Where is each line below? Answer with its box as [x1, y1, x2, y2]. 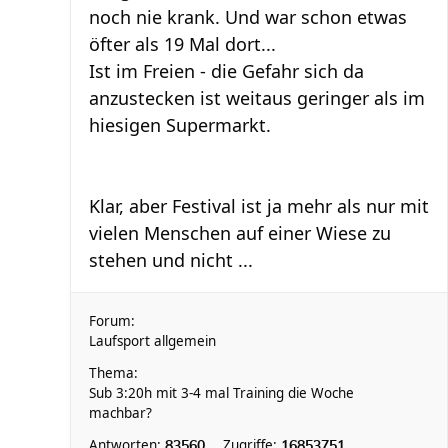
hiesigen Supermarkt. [89, 113, 271, 137]
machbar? [89, 404, 152, 422]
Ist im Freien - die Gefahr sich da [89, 59, 364, 83]
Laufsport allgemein [89, 332, 216, 350]
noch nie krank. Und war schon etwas [89, 5, 407, 29]
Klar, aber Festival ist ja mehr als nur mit [89, 194, 429, 218]
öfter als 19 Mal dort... [89, 32, 276, 56]
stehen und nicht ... [89, 248, 253, 272]
